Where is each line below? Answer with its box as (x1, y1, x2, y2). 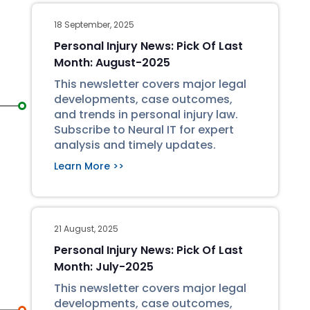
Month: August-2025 (54, 55, 170, 71)
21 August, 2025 (54, 223, 118, 235)
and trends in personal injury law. (54, 107, 238, 122)
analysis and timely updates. (54, 137, 216, 153)
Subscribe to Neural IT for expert (54, 122, 234, 138)
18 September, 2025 (54, 19, 134, 30)
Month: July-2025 (54, 259, 154, 275)
